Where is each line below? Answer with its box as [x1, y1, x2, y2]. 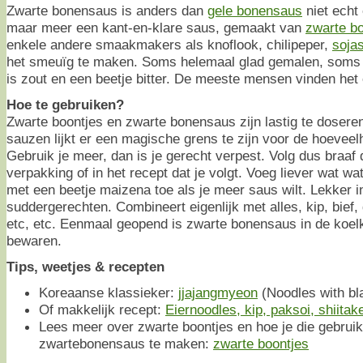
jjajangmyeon [178, 284, 258, 301]
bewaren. [6, 232, 62, 249]
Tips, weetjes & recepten [6, 258, 164, 275]
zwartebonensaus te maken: [39, 335, 213, 352]
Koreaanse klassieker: [39, 284, 178, 301]
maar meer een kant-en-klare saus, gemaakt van [6, 19, 305, 36]
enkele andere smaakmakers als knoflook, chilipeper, [6, 36, 332, 53]
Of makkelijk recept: [39, 301, 165, 318]
